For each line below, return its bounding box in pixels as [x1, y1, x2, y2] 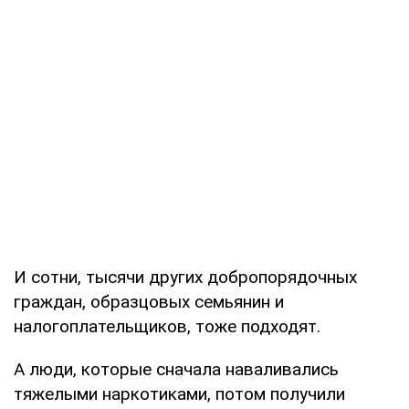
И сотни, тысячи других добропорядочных [14, 266, 357, 288]
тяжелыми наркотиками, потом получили [14, 383, 345, 404]
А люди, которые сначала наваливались [14, 358, 339, 380]
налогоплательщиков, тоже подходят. [14, 315, 320, 337]
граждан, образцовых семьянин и [14, 290, 284, 312]
